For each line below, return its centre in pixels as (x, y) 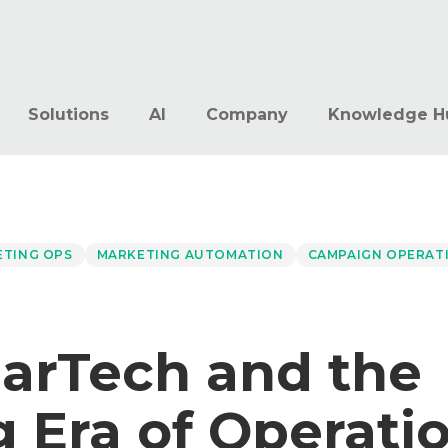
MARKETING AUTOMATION (190, 254)
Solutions (68, 114)
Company (247, 114)
